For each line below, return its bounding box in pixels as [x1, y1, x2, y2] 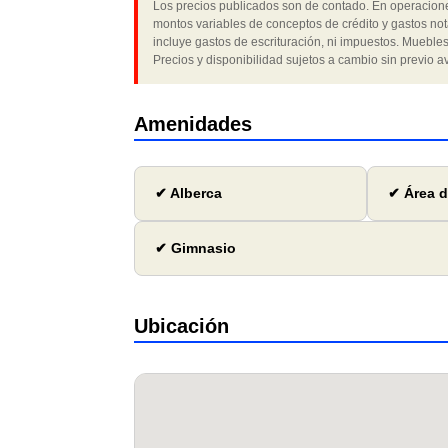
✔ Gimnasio [155, 240, 237, 257]
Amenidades [134, 113, 253, 136]
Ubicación [134, 315, 230, 338]
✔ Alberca [155, 185, 223, 202]
